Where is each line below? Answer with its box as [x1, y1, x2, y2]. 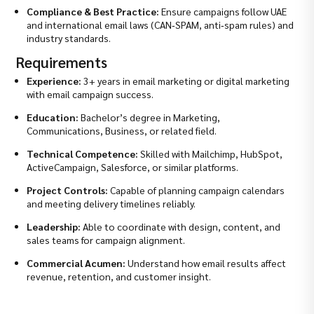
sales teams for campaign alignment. [27, 233, 186, 246]
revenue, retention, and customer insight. [27, 269, 212, 282]
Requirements [15, 52, 108, 71]
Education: [27, 110, 79, 123]
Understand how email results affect [125, 256, 287, 269]
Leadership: [27, 219, 81, 233]
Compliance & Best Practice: [27, 4, 160, 18]
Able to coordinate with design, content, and [81, 219, 281, 233]
